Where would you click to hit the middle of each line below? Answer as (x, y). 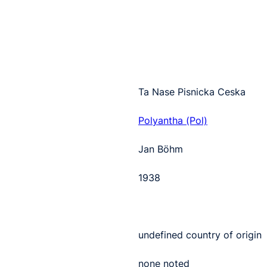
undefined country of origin (200, 235)
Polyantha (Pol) (173, 120)
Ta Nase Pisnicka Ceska (192, 91)
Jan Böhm (161, 149)
